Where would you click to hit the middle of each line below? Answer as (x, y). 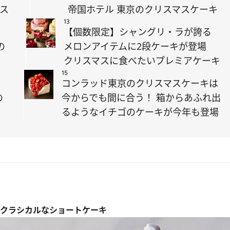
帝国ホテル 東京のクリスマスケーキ (143, 9)
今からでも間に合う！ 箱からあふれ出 (141, 98)
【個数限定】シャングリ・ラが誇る (138, 32)
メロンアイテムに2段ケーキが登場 (135, 46)
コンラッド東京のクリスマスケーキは (140, 83)
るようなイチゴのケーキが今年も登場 (140, 112)
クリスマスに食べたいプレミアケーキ (142, 61)
